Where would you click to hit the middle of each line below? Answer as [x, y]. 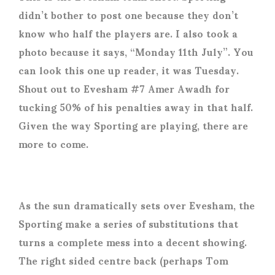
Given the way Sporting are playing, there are [133, 125]
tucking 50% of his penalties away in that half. [136, 106]
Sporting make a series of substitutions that [128, 223]
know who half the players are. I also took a [128, 33]
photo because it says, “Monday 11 [103, 51]
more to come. [53, 143]
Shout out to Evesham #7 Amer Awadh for [124, 88]
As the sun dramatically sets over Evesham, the [137, 204]
